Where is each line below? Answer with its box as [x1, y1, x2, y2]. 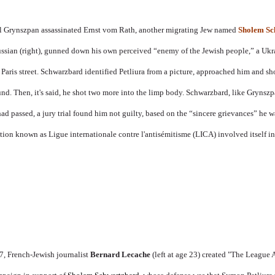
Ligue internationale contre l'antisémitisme [48, 129, 192, 139]
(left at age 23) [150, 249, 201, 259]
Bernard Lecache [90, 249, 151, 259]
